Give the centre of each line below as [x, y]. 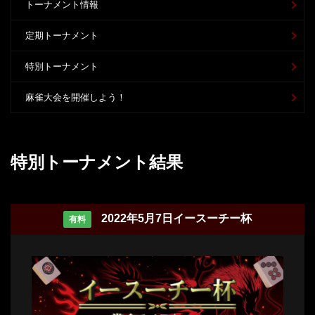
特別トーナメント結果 [97, 162]
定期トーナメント [62, 36]
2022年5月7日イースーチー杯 [176, 218]
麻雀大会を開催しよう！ [76, 97]
